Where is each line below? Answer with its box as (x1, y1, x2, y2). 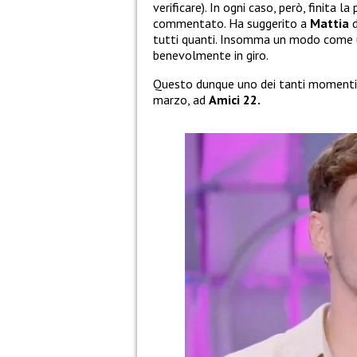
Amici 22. (209, 92, 261, 108)
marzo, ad (153, 92, 209, 108)
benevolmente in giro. (153, 47, 269, 64)
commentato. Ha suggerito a (153, 15, 310, 32)
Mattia (310, 15, 352, 32)
